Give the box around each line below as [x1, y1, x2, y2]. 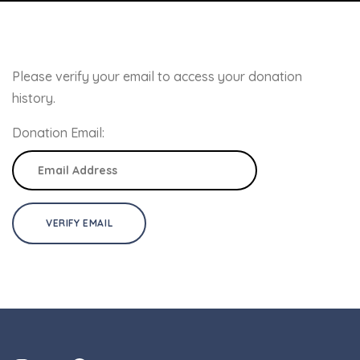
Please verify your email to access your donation [12, 68, 302, 84]
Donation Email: [12, 125, 104, 141]
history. [12, 90, 55, 106]
